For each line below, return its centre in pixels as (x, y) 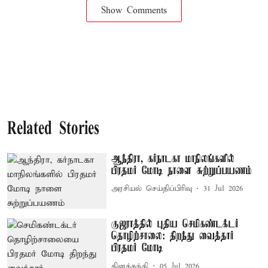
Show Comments (134, 10)
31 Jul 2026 (223, 189)
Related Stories (53, 129)
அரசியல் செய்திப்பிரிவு (152, 189)
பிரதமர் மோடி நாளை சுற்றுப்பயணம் (182, 171)
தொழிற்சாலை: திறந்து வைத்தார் (173, 237)
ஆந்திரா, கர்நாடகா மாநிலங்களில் (173, 159)
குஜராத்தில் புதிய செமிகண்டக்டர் (175, 225)
